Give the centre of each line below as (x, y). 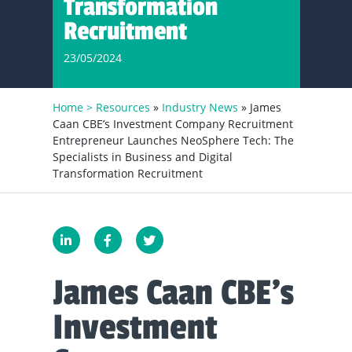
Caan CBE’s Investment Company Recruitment (172, 124)
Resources (123, 107)
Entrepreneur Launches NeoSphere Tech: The (173, 140)
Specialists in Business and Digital (142, 157)
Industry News (200, 107)
